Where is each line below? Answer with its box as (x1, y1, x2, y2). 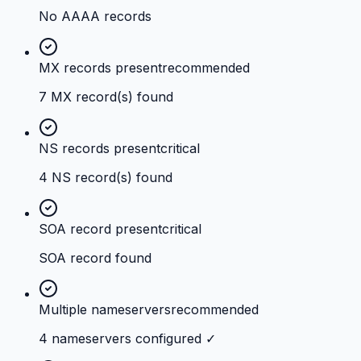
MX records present (39, 60, 162, 77)
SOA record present (39, 221, 162, 238)
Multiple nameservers (39, 301, 171, 318)
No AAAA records (39, 8, 151, 25)
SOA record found (39, 250, 151, 267)
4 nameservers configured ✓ (39, 330, 216, 347)
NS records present (39, 140, 160, 157)
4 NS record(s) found (39, 169, 172, 186)
